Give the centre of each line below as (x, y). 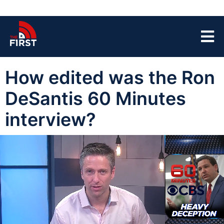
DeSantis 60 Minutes (95, 98)
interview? (50, 119)
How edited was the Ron (110, 77)
